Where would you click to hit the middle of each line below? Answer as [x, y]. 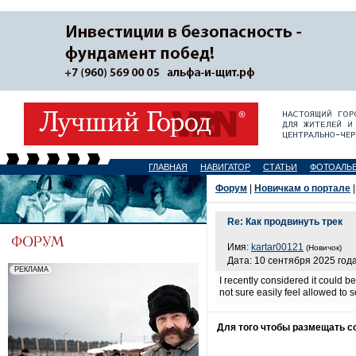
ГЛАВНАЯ [168, 167]
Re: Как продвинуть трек [285, 222]
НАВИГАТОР [225, 167]
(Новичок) [324, 248]
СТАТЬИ [280, 167]
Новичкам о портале [302, 188]
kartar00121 [277, 247]
